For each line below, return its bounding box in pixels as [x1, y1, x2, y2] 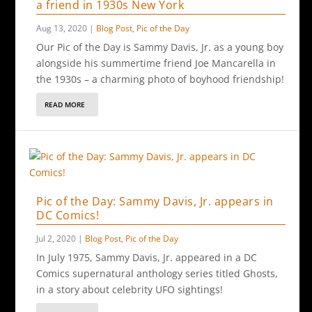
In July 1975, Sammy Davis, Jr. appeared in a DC [36, 251, 258, 264]
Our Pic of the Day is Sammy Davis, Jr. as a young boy [36, 40, 284, 54]
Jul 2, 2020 [36, 233, 77, 244]
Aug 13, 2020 [36, 22, 88, 34]
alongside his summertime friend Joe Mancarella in [36, 56, 276, 70]
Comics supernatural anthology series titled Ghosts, [36, 267, 279, 280]
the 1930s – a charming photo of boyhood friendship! [36, 72, 285, 86]
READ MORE [45, 100, 86, 109]
